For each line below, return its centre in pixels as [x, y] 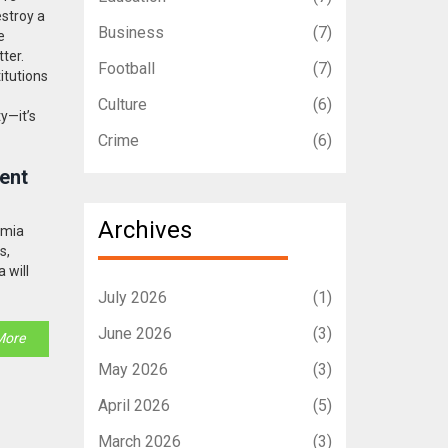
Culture [122, 105]
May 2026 [132, 369]
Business [130, 33]
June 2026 [134, 333]
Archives [144, 230]
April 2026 [133, 405]
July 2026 [132, 297]
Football [126, 69]
